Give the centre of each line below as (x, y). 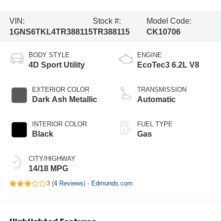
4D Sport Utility (56, 65)
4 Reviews (68, 184)
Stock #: (107, 21)
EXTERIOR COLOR (60, 90)
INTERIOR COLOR (59, 124)
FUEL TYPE (155, 124)
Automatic (156, 100)
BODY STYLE (49, 55)
